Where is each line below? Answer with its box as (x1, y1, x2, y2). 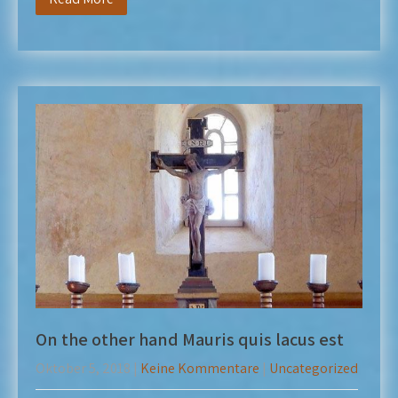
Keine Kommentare (140, 359, 259, 378)
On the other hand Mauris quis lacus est (36, 328, 344, 351)
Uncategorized (269, 359, 358, 378)
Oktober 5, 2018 (36, 359, 131, 378)
